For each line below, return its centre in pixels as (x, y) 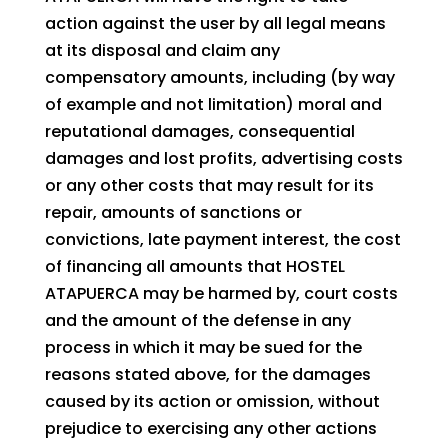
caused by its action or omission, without (212, 402)
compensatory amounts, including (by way (219, 78)
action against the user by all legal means (215, 24)
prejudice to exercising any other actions (210, 429)
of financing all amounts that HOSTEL (194, 267)
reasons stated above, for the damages (207, 375)
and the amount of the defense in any (197, 321)
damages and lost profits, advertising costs (223, 159)
